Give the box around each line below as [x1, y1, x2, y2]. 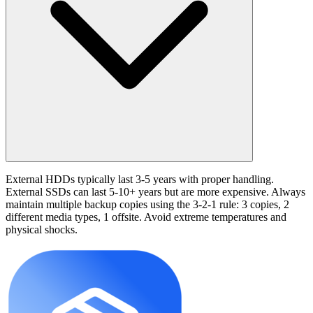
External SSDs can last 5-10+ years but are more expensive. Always [6, 185, 305, 198]
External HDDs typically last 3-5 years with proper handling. [6, 173, 274, 185]
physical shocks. [6, 223, 78, 235]
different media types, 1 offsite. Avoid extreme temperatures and [6, 210, 286, 223]
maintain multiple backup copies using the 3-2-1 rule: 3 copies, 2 [6, 198, 289, 210]
